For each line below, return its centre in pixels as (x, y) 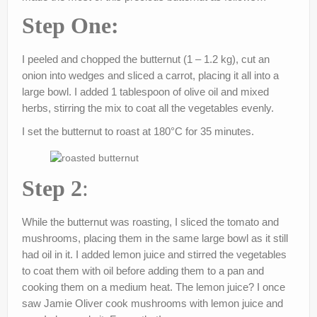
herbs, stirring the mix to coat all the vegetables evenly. (148, 108)
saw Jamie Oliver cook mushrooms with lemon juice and (152, 303)
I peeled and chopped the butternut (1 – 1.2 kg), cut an (146, 59)
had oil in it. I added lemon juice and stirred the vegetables (154, 254)
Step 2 (52, 188)
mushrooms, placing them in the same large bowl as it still (155, 238)
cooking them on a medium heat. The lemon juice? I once (154, 287)
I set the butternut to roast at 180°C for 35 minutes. (138, 132)
